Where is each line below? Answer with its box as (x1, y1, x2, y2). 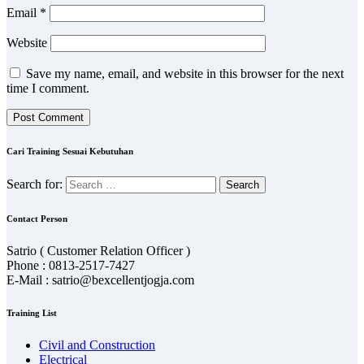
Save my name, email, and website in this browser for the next (26, 66, 344, 80)
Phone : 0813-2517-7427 (6, 258, 135, 272)
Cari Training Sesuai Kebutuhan (6, 145, 133, 156)
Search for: (6, 176, 63, 191)
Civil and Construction (39, 337, 155, 352)
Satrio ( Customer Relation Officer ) (6, 243, 190, 258)
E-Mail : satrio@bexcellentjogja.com (6, 272, 194, 287)
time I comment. (6, 80, 89, 95)
